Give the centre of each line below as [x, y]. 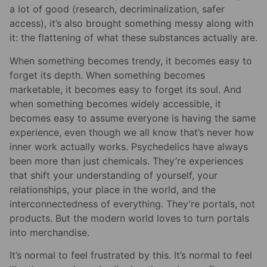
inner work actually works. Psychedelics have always [129, 146]
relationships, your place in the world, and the [113, 189]
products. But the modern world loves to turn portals [129, 218]
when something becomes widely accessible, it [115, 103]
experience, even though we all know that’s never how [132, 132]
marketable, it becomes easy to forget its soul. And [125, 89]
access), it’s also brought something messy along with [131, 24]
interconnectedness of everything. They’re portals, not [132, 204]
